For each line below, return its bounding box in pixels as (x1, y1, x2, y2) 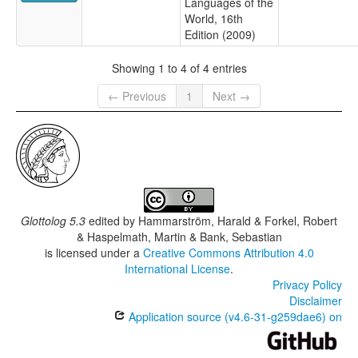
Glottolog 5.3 (21, 213, 86, 229)
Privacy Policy (272, 276, 342, 293)
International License (125, 261, 230, 277)
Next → (213, 88, 250, 105)
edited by (86, 213, 138, 229)
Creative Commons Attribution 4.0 (142, 245, 314, 261)
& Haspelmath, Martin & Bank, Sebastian (76, 229, 282, 245)
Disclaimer (289, 292, 342, 309)
